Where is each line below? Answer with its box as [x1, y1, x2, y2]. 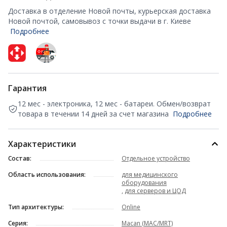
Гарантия [8, 83, 47, 94]
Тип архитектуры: [8, 203, 64, 211]
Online [122, 203, 140, 211]
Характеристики [8, 138, 76, 149]
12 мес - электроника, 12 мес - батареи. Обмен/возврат [17, 99, 211, 108]
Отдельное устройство [122, 154, 190, 163]
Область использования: [8, 170, 86, 179]
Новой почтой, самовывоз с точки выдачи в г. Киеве [8, 16, 191, 26]
